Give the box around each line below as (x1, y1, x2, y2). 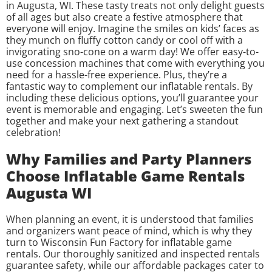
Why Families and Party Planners (6, 148, 251, 169)
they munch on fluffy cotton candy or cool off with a (6, 33, 243, 47)
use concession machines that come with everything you (6, 56, 265, 70)
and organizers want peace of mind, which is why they (6, 223, 252, 237)
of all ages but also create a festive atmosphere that (6, 10, 243, 24)
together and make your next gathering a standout (6, 114, 239, 127)
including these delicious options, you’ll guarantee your (6, 90, 259, 104)
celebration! (6, 125, 61, 139)
